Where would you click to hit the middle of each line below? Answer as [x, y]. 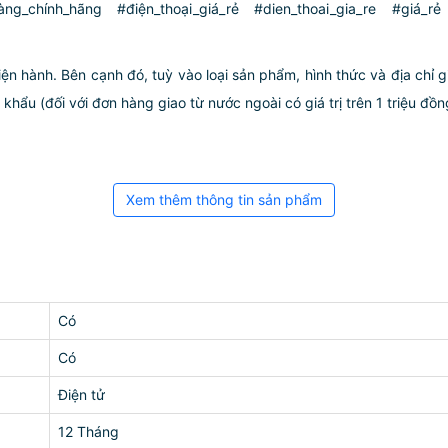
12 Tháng [88, 431]
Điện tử [81, 394]
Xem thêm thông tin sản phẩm [224, 199]
